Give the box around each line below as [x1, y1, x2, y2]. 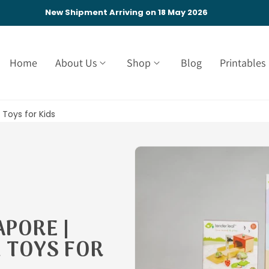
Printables [220, 56, 265, 70]
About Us [55, 56, 97, 70]
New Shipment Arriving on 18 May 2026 [44, 7, 208, 18]
